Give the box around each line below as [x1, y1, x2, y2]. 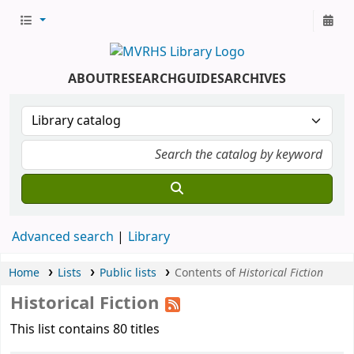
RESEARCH [112, 69, 177, 88]
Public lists [99, 264, 156, 281]
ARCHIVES [224, 69, 286, 88]
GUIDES [177, 69, 224, 88]
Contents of [174, 264, 239, 281]
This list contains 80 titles [10, 319, 160, 339]
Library [128, 227, 170, 247]
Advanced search [12, 227, 114, 247]
